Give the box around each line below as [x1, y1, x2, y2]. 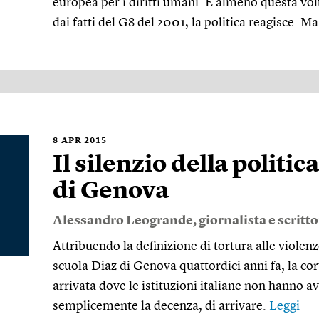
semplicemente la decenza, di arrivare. [53, 300, 269, 313]
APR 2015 [61, 137, 107, 145]
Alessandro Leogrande [53, 214, 193, 227]
